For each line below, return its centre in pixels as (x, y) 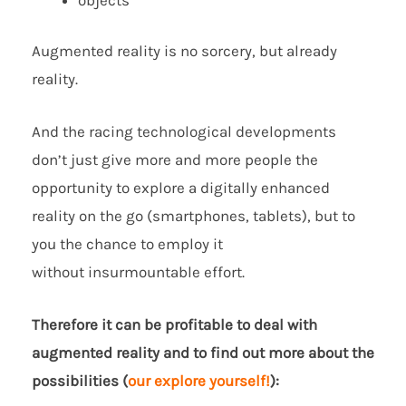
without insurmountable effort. (138, 272)
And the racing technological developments (184, 132)
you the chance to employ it (127, 244)
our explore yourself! (199, 381)
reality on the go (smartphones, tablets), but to (193, 216)
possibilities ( (80, 381)
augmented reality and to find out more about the (203, 353)
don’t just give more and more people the (175, 160)
